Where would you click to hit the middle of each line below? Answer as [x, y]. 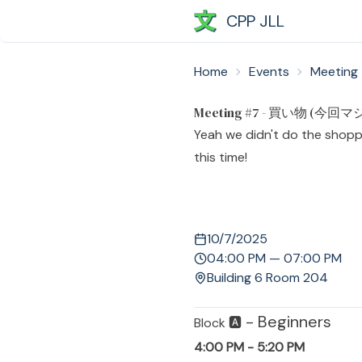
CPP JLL [255, 21]
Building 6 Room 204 [267, 278]
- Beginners [286, 322]
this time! [221, 157]
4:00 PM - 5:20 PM [249, 347]
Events [269, 72]
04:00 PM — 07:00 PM [274, 258]
